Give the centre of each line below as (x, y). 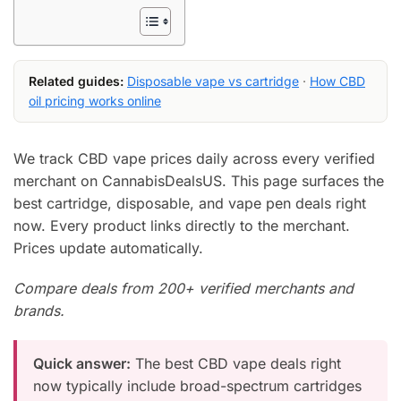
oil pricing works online (95, 101)
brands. (39, 310)
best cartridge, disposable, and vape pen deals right (190, 204)
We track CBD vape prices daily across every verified (194, 159)
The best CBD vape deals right (236, 363)
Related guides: (76, 81)
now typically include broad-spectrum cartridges (197, 385)
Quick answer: (82, 363)
